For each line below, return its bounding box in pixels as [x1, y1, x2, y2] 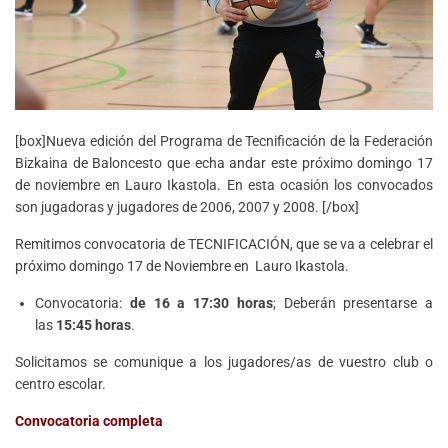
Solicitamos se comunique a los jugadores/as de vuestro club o [15, 353, 433, 370]
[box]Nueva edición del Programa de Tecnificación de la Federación [15, 132, 433, 149]
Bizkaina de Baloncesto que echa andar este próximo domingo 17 [15, 154, 433, 171]
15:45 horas [56, 316, 131, 333]
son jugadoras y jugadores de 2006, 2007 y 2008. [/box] [15, 198, 359, 215]
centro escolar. [15, 375, 106, 392]
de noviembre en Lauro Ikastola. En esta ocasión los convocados [15, 176, 433, 193]
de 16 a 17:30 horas [129, 294, 273, 311]
